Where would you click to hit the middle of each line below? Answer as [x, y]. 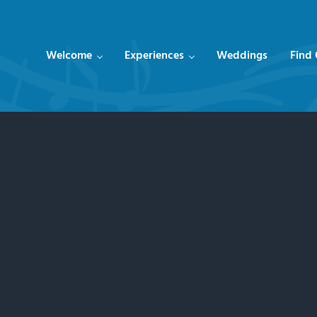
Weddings [242, 56]
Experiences [154, 56]
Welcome [69, 56]
